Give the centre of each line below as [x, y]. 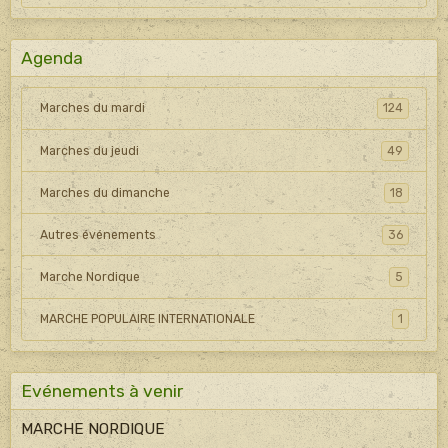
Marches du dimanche [104, 192]
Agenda [52, 57]
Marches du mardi [92, 108]
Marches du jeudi [89, 150]
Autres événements [97, 234]
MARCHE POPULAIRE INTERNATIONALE [147, 319]
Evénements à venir [102, 390]
